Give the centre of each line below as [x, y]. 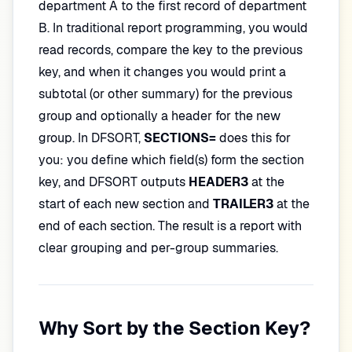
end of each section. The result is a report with [170, 226]
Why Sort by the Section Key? [174, 328]
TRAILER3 [243, 204]
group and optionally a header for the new [159, 116]
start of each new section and [126, 204]
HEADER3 [218, 182]
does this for [253, 138]
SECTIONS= [180, 138]
